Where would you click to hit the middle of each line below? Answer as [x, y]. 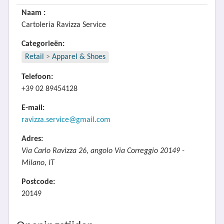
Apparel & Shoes [78, 57]
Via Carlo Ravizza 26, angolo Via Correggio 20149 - [103, 151]
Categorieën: [43, 44]
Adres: [32, 139]
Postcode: [38, 182]
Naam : [33, 13]
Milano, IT [38, 163]
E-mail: [33, 108]
